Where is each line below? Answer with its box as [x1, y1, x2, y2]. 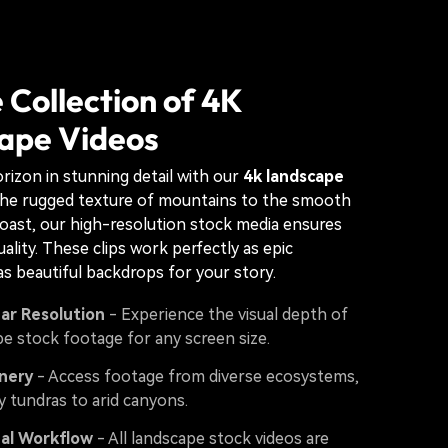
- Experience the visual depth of [105, 305, 348, 324]
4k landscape [243, 167, 344, 186]
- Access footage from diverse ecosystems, [33, 367, 359, 386]
